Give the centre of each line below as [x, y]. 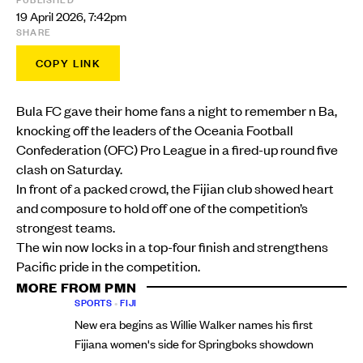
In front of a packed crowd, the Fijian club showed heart [175, 188]
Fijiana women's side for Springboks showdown [194, 344]
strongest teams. [66, 227]
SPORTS [94, 303]
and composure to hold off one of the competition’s [162, 208]
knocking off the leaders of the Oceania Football [155, 130]
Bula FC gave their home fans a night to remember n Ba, [177, 111]
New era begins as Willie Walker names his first [194, 325]
